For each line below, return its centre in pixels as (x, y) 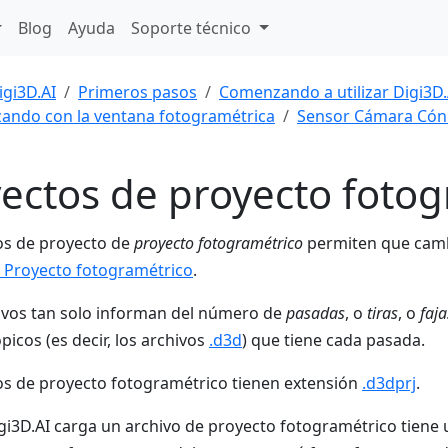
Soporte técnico (193, 28)
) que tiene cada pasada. (333, 340)
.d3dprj (389, 383)
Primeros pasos (137, 92)
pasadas (315, 313)
